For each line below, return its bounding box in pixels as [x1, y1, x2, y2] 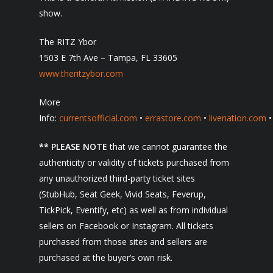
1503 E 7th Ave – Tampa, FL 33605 [39, 52, 177, 63]
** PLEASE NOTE [39, 141, 107, 152]
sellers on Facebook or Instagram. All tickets [39, 220, 213, 232]
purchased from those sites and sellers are [39, 236, 207, 247]
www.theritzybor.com [39, 68, 123, 79]
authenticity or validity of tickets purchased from [39, 157, 229, 168]
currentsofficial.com [59, 112, 137, 124]
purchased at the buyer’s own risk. [39, 252, 172, 263]
